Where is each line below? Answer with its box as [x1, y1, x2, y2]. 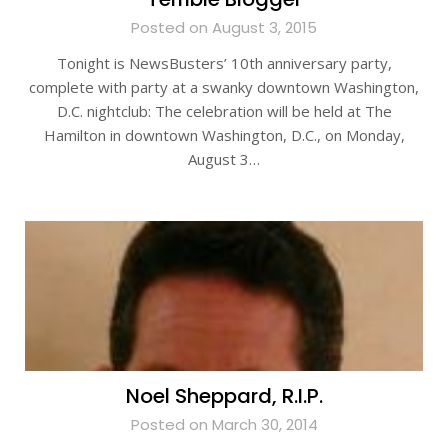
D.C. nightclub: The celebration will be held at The [56, 101, 392, 121]
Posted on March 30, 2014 [130, 414, 318, 435]
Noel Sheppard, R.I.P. [125, 382, 323, 410]
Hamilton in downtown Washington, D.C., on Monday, [43, 125, 405, 145]
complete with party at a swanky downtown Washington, [29, 77, 419, 97]
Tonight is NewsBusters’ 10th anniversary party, [56, 53, 392, 73]
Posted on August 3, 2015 [131, 17, 317, 38]
